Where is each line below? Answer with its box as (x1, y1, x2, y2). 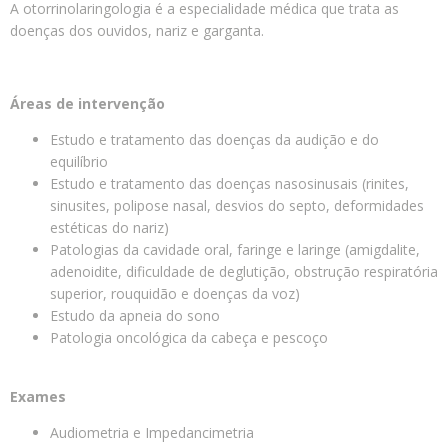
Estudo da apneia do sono (50, 306, 220, 326)
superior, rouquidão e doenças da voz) (50, 284, 300, 304)
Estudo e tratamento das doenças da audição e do (50, 130, 379, 150)
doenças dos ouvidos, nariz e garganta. (10, 21, 264, 40)
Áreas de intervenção (10, 93, 165, 113)
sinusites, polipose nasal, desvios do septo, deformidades (50, 196, 424, 216)
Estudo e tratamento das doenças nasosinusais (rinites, (50, 174, 409, 194)
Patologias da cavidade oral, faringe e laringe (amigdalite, (50, 240, 420, 260)
